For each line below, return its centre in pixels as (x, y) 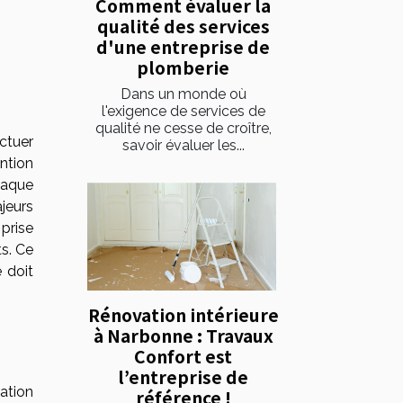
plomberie (183, 67)
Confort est (183, 357)
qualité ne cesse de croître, (183, 128)
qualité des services (183, 26)
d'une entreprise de (183, 46)
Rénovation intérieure (183, 315)
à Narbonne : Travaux (183, 336)
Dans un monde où (183, 94)
